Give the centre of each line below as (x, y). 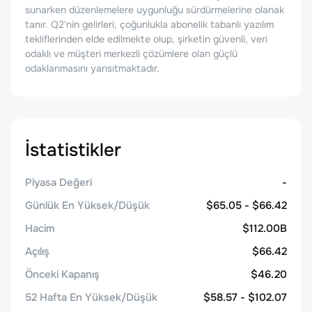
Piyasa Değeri (58, 182)
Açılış (37, 251)
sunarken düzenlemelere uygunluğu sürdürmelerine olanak (155, 10)
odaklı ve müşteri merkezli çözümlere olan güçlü (131, 54)
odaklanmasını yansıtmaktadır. (92, 68)
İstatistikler (73, 150)
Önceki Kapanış (62, 274)
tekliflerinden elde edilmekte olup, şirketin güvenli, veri (146, 39)
